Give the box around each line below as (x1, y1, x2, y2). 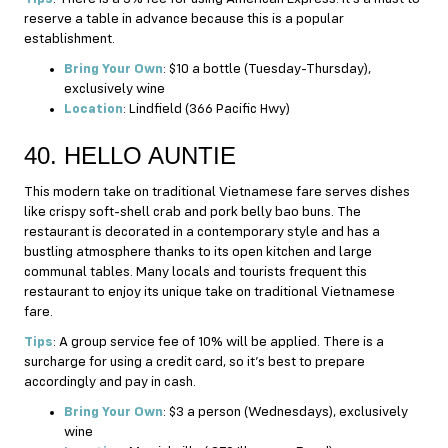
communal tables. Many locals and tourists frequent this (24, 264, 367, 279)
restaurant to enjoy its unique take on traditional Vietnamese (24, 284, 395, 299)
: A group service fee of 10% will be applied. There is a (53, 334, 384, 349)
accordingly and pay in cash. (24, 374, 196, 389)
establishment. (24, 31, 115, 46)
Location (64, 101, 123, 116)
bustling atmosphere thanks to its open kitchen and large (24, 244, 372, 259)
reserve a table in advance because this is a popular (24, 11, 344, 26)
